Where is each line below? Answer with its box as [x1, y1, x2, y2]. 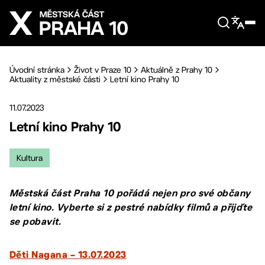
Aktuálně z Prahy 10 [141, 65, 212, 75]
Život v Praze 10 [74, 65, 131, 75]
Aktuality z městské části [9, 75, 101, 84]
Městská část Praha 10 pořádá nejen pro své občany [9, 188, 251, 199]
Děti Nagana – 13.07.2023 [9, 251, 127, 260]
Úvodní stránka [9, 65, 64, 75]
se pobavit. [9, 216, 62, 227]
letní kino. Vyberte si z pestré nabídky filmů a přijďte [9, 202, 253, 213]
